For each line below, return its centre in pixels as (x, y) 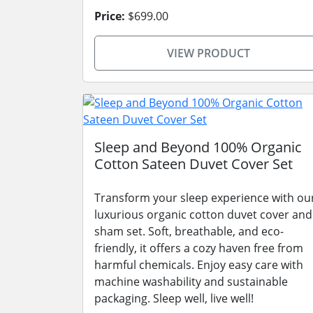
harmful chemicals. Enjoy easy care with (199, 265)
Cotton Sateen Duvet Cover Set (194, 164)
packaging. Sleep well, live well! (174, 298)
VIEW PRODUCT (208, 53)
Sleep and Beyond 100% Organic (198, 147)
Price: (110, 16)
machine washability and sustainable (191, 282)
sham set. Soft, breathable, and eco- (189, 231)
